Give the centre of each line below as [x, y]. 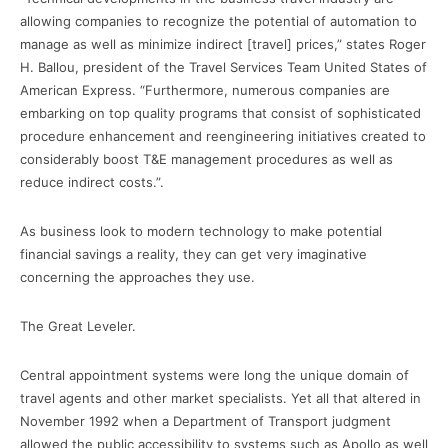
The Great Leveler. [78, 325]
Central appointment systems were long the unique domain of [214, 374]
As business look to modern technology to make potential [201, 230]
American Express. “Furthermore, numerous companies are [205, 89]
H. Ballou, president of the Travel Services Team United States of [223, 66]
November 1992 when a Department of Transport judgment [205, 420]
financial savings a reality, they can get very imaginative [193, 253]
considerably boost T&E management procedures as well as [206, 158]
